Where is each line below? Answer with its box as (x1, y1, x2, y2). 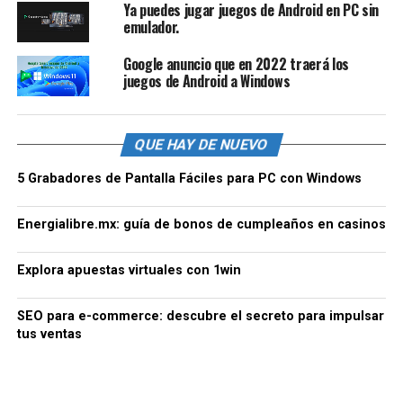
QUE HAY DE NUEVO (132, 136, 271, 154)
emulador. (122, 16, 179, 39)
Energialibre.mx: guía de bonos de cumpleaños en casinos (16, 217, 386, 233)
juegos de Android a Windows (122, 70, 291, 93)
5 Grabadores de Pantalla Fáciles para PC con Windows (16, 171, 362, 187)
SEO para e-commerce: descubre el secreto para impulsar (16, 309, 384, 325)
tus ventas (16, 327, 82, 343)
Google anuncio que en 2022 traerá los (122, 53, 350, 76)
